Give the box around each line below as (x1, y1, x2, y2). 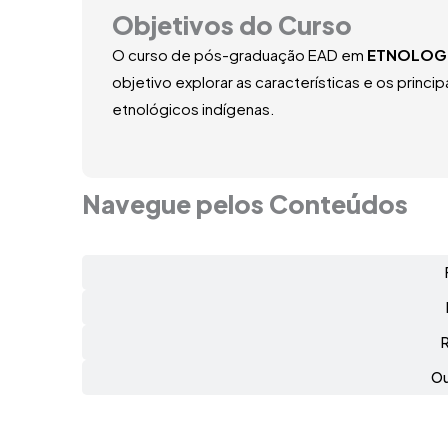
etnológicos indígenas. (112, 98, 275, 118)
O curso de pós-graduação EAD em (112, 44, 367, 64)
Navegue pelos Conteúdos (82, 187, 408, 220)
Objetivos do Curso (112, 8, 352, 41)
